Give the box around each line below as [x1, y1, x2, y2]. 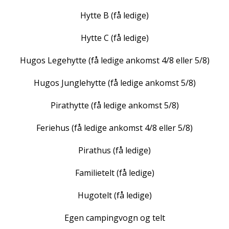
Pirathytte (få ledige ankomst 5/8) [50, 100, 179, 111]
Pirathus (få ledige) [78, 145, 151, 156]
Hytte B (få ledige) [80, 10, 149, 21]
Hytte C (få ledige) [80, 32, 149, 43]
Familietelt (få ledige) [75, 167, 154, 178]
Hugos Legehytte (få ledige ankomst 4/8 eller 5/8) [19, 55, 210, 66]
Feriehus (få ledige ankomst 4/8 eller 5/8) [36, 122, 193, 133]
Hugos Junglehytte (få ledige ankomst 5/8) [33, 77, 196, 88]
